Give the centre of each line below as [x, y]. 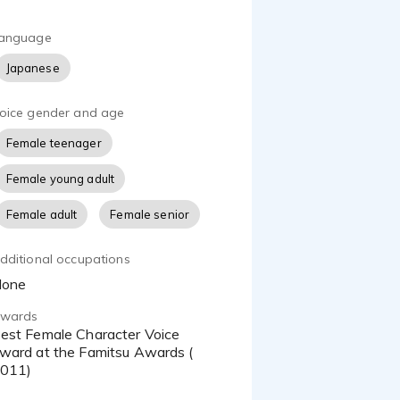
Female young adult [60, 179]
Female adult [42, 215]
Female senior [150, 215]
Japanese [33, 68]
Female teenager [54, 143]
